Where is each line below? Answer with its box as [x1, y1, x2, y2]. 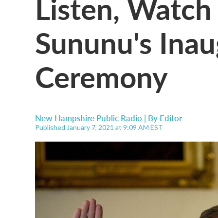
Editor [160, 112, 182, 124]
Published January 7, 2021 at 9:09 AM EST [35, 123, 163, 131]
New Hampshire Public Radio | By [35, 112, 160, 124]
